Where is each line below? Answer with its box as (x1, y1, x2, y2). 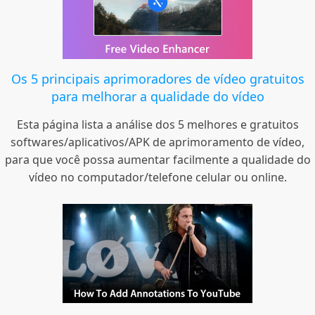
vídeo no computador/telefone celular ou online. (28, 169, 287, 186)
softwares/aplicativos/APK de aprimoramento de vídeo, (11, 134, 304, 150)
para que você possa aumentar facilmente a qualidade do (4, 152, 311, 168)
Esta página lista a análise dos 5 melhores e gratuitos (16, 117, 299, 133)
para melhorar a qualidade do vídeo (51, 88, 264, 105)
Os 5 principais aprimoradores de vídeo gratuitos (11, 70, 304, 88)
